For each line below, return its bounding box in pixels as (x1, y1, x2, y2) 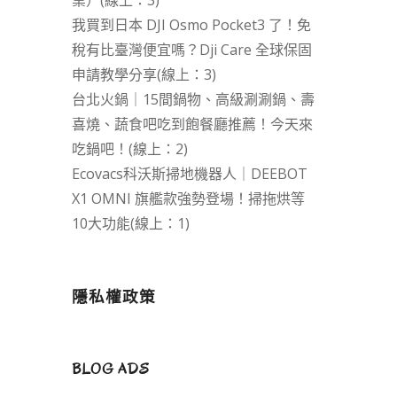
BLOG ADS (71, 359, 150, 380)
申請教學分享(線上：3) (71, 65, 216, 85)
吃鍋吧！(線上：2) (71, 139, 188, 160)
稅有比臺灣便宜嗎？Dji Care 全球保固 (71, 40, 312, 60)
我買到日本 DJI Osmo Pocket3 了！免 (71, 15, 311, 35)
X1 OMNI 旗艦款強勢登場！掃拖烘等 (71, 189, 305, 209)
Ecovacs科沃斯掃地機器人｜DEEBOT (71, 164, 307, 184)
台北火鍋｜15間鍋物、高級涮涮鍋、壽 (71, 90, 315, 110)
